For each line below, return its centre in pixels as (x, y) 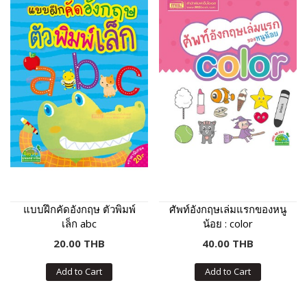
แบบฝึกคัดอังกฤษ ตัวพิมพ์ (79, 209)
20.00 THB (79, 243)
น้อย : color (228, 223)
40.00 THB (228, 243)
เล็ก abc (79, 223)
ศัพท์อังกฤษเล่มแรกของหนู (228, 209)
